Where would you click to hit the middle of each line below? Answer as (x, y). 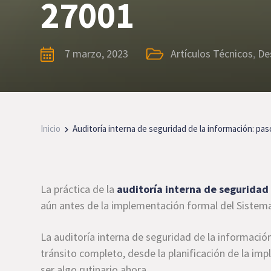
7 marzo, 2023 (97, 54)
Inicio (51, 129)
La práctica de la (79, 189)
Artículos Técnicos (212, 54)
